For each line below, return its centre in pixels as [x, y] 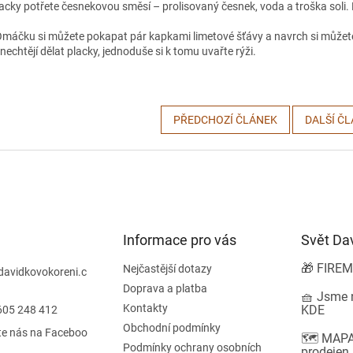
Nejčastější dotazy [167, 269]
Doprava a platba [165, 288]
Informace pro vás [179, 240]
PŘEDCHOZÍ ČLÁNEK [225, 120]
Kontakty [145, 308]
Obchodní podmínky [171, 328]
